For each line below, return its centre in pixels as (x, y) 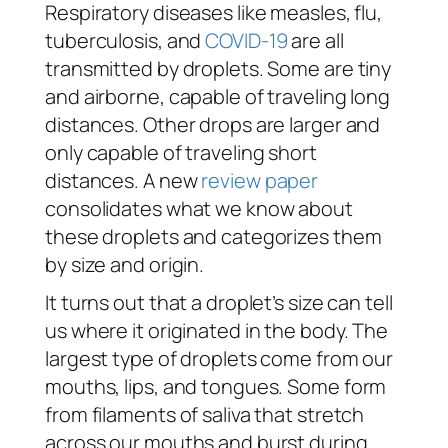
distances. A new (123, 180)
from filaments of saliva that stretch (205, 414)
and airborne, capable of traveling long (218, 96)
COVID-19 (246, 40)
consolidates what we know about (199, 208)
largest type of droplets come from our (219, 358)
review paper (260, 180)
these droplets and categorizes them (213, 236)
